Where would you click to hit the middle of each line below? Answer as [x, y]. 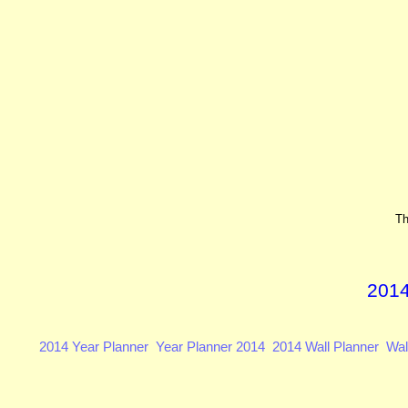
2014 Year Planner [93, 347]
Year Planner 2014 [210, 347]
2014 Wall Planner [325, 347]
